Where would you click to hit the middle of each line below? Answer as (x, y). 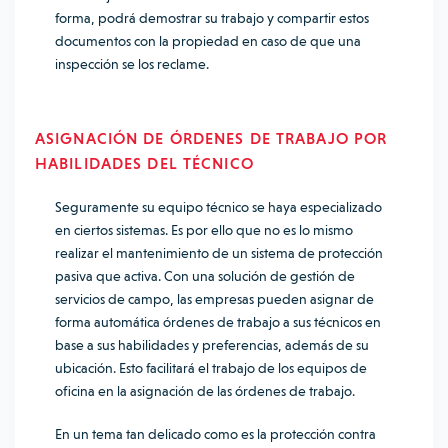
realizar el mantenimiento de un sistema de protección (219, 253)
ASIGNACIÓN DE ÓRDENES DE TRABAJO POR (211, 138)
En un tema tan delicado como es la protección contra (215, 434)
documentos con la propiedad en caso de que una (208, 41)
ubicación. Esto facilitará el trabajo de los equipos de (211, 368)
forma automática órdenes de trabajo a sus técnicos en (218, 322)
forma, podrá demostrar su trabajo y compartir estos (212, 18)
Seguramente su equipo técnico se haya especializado (218, 207)
